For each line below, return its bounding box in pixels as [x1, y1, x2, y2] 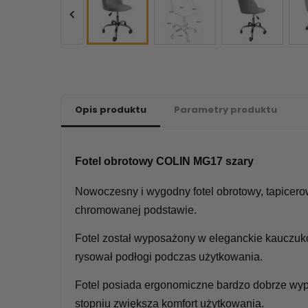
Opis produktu [75, 103, 146, 116]
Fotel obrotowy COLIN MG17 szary [75, 155, 254, 168]
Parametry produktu [174, 103, 277, 116]
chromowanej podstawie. [75, 203, 197, 216]
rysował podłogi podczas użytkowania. [75, 250, 263, 263]
